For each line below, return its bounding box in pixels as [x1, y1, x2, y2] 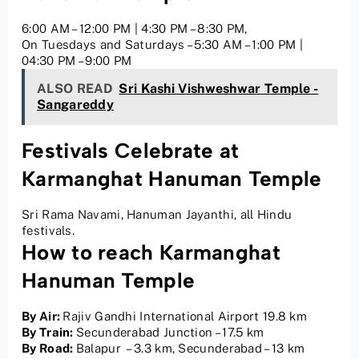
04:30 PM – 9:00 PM [22, 54, 132, 68]
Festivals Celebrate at [22, 138, 240, 164]
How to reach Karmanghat [22, 240, 280, 266]
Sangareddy [37, 97, 115, 113]
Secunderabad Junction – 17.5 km [76, 325, 264, 340]
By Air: [22, 309, 63, 324]
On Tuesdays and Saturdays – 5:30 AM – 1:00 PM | [22, 38, 307, 52]
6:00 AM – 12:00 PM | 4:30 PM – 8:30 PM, [22, 22, 248, 36]
